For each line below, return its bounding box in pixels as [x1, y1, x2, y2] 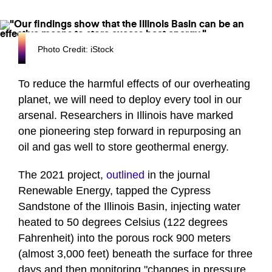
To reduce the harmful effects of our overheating [18, 78, 250, 90]
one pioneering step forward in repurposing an [18, 125, 241, 138]
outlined [106, 169, 144, 182]
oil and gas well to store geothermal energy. [18, 141, 229, 154]
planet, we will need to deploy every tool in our [18, 93, 242, 106]
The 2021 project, [18, 169, 106, 182]
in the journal [144, 169, 210, 182]
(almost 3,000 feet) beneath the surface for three [18, 248, 253, 260]
